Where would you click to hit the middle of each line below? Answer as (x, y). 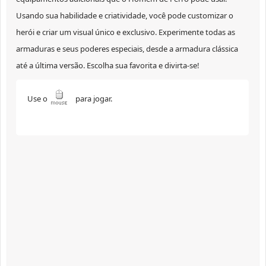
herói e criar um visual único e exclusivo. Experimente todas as (126, 32)
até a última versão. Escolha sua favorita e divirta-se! (108, 66)
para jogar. (94, 99)
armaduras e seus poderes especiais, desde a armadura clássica (127, 49)
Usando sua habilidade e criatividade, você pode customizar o (125, 16)
